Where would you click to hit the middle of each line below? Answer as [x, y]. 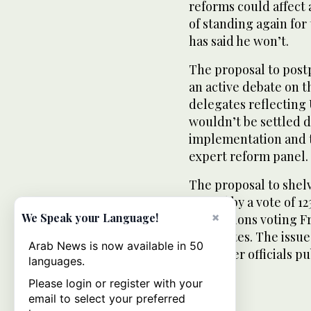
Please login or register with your [116, 283]
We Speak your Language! [90, 218]
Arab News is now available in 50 [116, 246]
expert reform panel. [249, 156]
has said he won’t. [239, 41]
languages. [57, 261]
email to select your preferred [107, 299]
